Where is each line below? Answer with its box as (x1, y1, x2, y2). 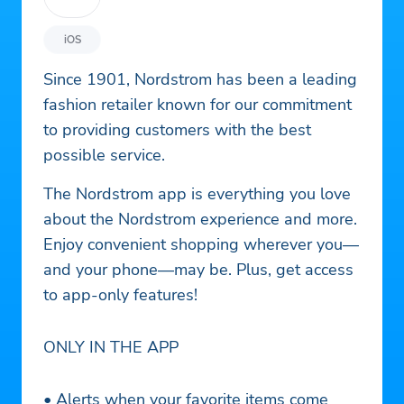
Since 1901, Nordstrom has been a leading (43, 69, 357, 91)
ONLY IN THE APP (43, 336, 179, 359)
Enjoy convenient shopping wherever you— (43, 234, 359, 256)
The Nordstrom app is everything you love (43, 183, 351, 206)
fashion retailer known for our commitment (43, 94, 352, 116)
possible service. (43, 144, 165, 167)
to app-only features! (43, 284, 197, 307)
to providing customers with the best (43, 119, 311, 142)
